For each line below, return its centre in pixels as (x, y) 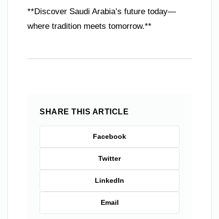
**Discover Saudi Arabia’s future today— (102, 11)
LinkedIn (109, 180)
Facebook (109, 136)
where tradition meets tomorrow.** (89, 26)
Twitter (109, 158)
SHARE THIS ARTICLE (84, 111)
